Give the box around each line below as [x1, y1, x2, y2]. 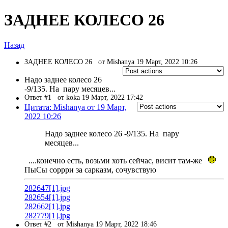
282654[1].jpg [24, 192, 70, 202]
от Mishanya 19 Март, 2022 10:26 [98, 58, 197, 66]
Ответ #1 [24, 93, 58, 101]
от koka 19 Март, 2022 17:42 [58, 93, 143, 101]
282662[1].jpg [24, 202, 70, 211]
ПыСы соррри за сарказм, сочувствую [24, 165, 156, 174]
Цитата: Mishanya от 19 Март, [24, 102, 127, 111]
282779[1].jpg [24, 211, 70, 220]
